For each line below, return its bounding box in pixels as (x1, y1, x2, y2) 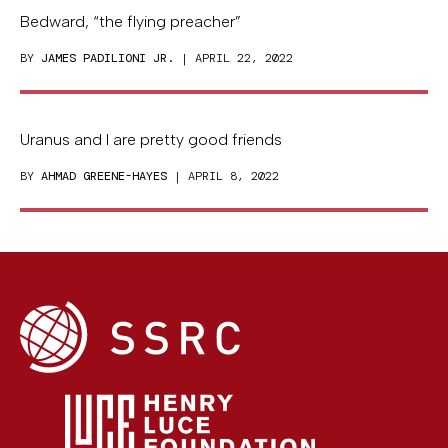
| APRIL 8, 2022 (167, 168, 279, 185)
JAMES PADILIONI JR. (41, 50, 174, 67)
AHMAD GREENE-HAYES (41, 168, 167, 185)
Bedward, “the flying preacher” (20, 12, 241, 32)
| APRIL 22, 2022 (174, 50, 293, 67)
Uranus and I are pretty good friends (20, 130, 282, 150)
